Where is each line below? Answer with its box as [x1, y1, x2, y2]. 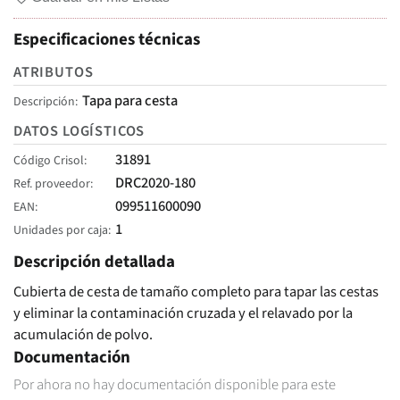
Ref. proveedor [13, 175, 90, 194]
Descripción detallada [13, 249, 175, 274]
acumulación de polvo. [13, 323, 153, 346]
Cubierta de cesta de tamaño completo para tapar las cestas [13, 280, 379, 303]
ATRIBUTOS [13, 61, 94, 83]
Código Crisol [13, 152, 84, 171]
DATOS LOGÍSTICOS [13, 121, 146, 143]
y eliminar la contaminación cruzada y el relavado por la [13, 302, 353, 324]
